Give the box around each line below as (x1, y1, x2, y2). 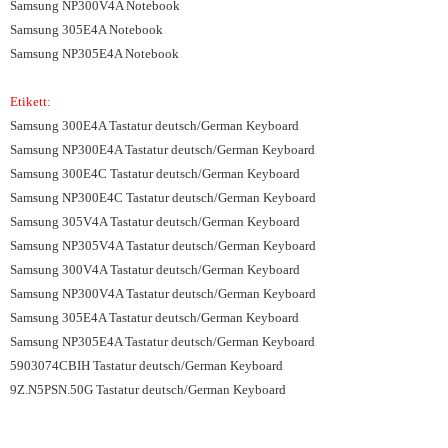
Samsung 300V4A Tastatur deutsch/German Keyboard (10, 262, 300, 277)
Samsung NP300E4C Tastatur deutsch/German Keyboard (10, 190, 316, 205)
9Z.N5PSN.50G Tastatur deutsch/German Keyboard (10, 382, 286, 397)
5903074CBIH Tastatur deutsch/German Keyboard (10, 358, 283, 373)
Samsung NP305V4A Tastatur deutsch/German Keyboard (10, 238, 316, 253)
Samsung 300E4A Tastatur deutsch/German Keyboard (10, 118, 299, 133)
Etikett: (10, 94, 54, 109)
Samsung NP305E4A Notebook (10, 46, 179, 61)
